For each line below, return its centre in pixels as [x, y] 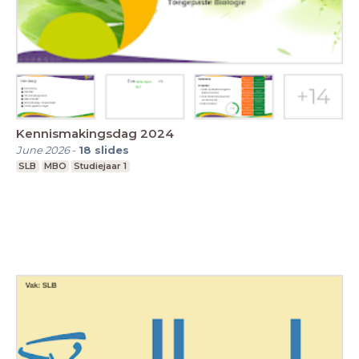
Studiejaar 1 [101, 166]
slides [112, 150]
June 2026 [43, 150]
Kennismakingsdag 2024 [95, 134]
